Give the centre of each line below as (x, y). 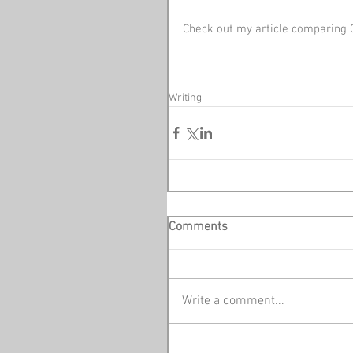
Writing (185, 98)
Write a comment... (233, 301)
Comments (198, 227)
